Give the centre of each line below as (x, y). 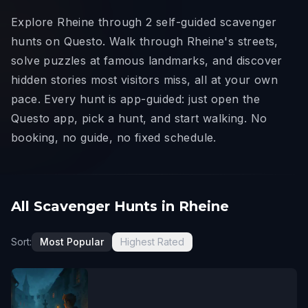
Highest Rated (152, 242)
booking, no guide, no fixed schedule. (114, 137)
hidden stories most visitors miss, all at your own (144, 80)
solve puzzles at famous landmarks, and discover (147, 60)
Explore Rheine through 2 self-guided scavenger (144, 22)
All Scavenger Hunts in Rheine (120, 206)
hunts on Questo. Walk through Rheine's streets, (145, 41)
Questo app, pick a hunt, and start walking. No (139, 118)
